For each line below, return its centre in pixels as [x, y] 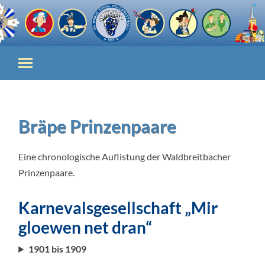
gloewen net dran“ [85, 227]
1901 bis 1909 [58, 249]
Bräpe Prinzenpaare [98, 126]
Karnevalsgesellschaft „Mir [118, 208]
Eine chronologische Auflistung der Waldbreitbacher [125, 156]
